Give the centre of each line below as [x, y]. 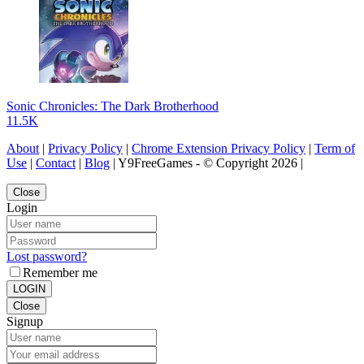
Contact [56, 163]
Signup [25, 322]
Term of [335, 149]
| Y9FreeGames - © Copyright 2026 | [206, 163]
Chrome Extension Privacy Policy [219, 149]
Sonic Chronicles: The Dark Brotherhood [113, 106]
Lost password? [47, 257]
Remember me [60, 273]
